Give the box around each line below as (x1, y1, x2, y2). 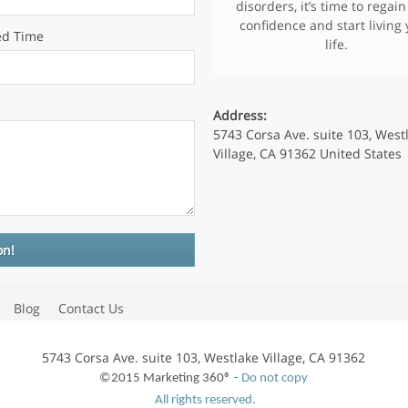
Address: (213, 107, 267, 125)
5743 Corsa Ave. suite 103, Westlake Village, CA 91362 (42, 348, 366, 366)
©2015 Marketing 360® (99, 371, 232, 385)
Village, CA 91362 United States (213, 145, 402, 163)
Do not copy (241, 371, 309, 385)
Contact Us (58, 299, 124, 317)
